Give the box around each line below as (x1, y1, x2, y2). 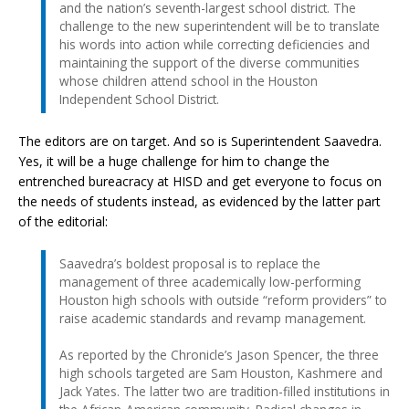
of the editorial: (18, 212, 108, 230)
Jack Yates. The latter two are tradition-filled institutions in (59, 382, 390, 400)
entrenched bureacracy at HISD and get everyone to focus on (18, 172, 382, 190)
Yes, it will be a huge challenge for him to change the (18, 152, 330, 170)
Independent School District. (59, 89, 219, 108)
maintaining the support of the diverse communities (59, 53, 360, 71)
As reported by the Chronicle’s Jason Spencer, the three (59, 345, 379, 363)
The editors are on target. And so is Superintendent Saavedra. (18, 131, 382, 150)
